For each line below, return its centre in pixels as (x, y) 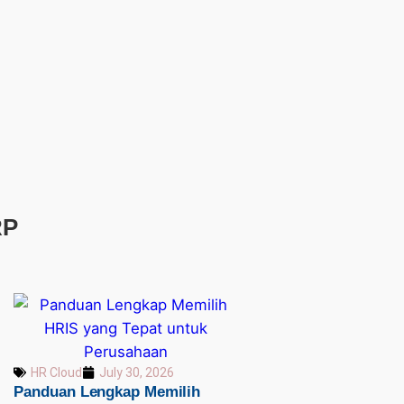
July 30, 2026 (137, 372)
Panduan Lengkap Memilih (107, 391)
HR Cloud (57, 372)
